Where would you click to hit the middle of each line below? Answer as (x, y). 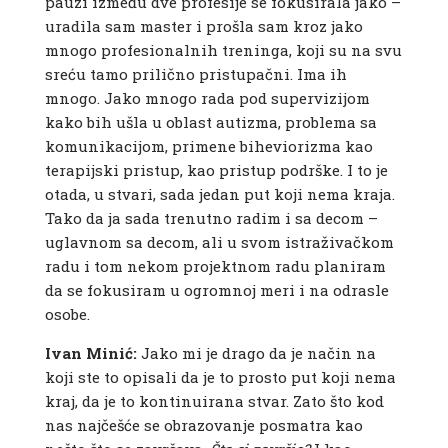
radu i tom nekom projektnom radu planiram (215, 266)
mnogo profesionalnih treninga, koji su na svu (223, 50)
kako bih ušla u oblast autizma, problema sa (210, 122)
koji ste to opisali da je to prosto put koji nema (220, 377)
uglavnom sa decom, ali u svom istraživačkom (219, 242)
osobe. (67, 314)
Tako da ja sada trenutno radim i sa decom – (211, 218)
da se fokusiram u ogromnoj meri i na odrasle (216, 290)
